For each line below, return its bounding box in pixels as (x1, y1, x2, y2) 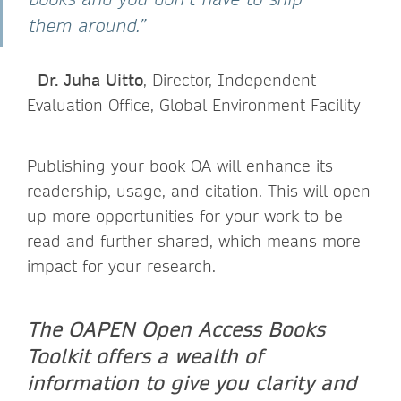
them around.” (30, 13, 158, 37)
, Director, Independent (143, 69, 316, 90)
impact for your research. (27, 255, 216, 277)
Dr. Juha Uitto (38, 69, 143, 90)
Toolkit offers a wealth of (27, 342, 263, 368)
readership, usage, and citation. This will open (27, 180, 371, 201)
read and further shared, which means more (27, 230, 361, 252)
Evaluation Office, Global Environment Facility (27, 94, 361, 115)
